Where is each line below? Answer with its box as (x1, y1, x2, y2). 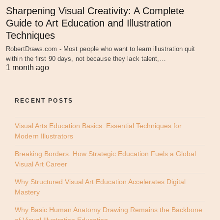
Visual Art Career (15, 160, 67, 168)
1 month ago (6, 63, 49, 72)
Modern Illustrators (15, 132, 73, 140)
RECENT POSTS (15, 97, 74, 105)
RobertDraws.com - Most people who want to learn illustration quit (6, 45, 195, 53)
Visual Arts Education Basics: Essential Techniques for (15, 122, 182, 130)
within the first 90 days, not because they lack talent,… (6, 55, 166, 63)
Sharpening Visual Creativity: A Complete (6, 5, 184, 17)
